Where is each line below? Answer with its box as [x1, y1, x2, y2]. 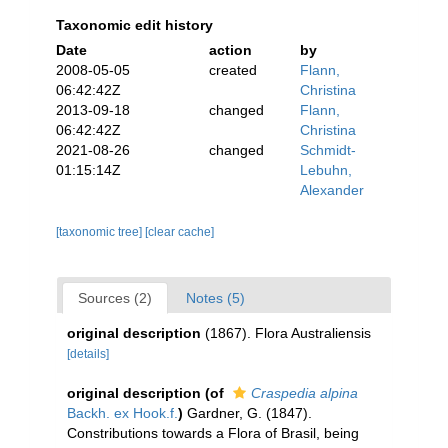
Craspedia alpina [251, 385, 358, 401]
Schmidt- [300, 142, 356, 158]
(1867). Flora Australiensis [205, 325, 371, 341]
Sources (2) [78, 290, 152, 306]
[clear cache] [145, 225, 214, 239]
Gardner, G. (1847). [187, 405, 312, 421]
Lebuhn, [300, 162, 352, 178]
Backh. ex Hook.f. [67, 405, 178, 421]
